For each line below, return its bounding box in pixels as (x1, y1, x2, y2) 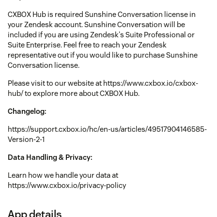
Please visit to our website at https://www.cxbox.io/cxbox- (8, 78, 198, 88)
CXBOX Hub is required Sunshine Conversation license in (8, 10, 196, 19)
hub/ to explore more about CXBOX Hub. (8, 89, 139, 98)
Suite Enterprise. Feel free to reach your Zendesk (8, 40, 167, 50)
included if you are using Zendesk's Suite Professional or (8, 30, 195, 40)
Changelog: (8, 107, 46, 116)
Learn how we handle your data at (8, 170, 118, 180)
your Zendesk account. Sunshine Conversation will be (8, 20, 185, 30)
